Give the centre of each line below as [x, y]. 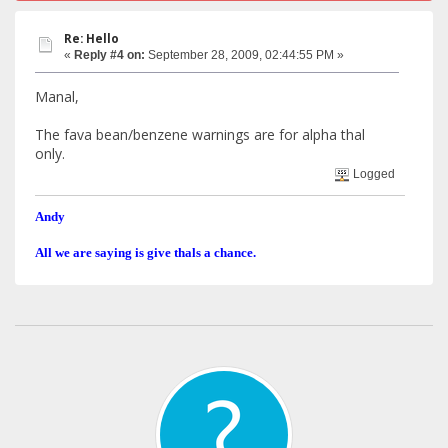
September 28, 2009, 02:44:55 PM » [244, 54]
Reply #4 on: [109, 54]
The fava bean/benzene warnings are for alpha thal [200, 135]
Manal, [57, 97]
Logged [373, 174]
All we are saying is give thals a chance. [145, 253]
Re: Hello [91, 38]
